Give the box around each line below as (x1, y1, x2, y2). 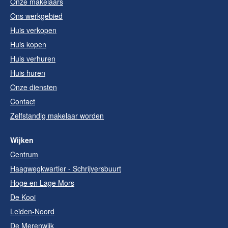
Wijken (10, 135, 34, 145)
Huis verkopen (10, 25, 56, 35)
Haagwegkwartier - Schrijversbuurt (10, 163, 121, 174)
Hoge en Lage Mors (10, 178, 74, 188)
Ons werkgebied (10, 11, 63, 21)
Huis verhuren (10, 53, 55, 64)
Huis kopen (10, 39, 46, 49)
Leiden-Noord (10, 206, 54, 216)
